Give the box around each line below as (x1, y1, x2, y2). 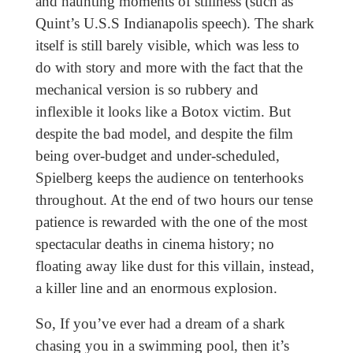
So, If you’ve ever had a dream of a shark (35, 315, 285, 333)
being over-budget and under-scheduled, (35, 147, 280, 165)
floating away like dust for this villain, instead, (35, 258, 314, 275)
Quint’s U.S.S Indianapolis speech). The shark (35, 15, 314, 32)
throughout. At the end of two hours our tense (35, 191, 313, 209)
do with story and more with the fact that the (35, 59, 303, 76)
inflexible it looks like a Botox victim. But (35, 103, 291, 121)
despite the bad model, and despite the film (35, 125, 293, 143)
